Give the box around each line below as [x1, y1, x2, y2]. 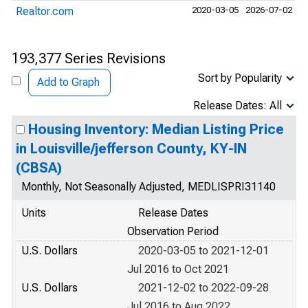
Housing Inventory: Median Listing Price [28, 121, 284, 137]
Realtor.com [16, 5, 74, 18]
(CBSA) [16, 159, 62, 176]
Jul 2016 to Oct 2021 [127, 263, 229, 276]
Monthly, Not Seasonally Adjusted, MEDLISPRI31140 [21, 180, 276, 193]
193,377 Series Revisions [12, 50, 166, 67]
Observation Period [127, 225, 219, 238]
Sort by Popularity [198, 71, 282, 85]
